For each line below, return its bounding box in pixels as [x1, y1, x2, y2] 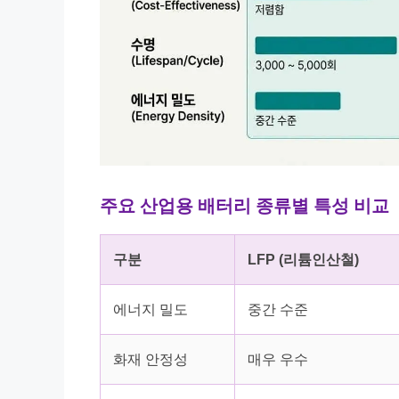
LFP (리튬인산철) [248, 252, 359, 268]
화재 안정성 [113, 352, 188, 368]
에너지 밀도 [113, 302, 188, 318]
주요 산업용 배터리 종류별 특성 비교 [100, 193, 389, 218]
